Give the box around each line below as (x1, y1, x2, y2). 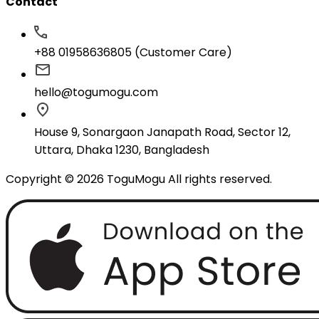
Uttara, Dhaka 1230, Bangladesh (34, 142, 209, 159)
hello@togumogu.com (34, 84, 158, 101)
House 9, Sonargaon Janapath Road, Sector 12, (34, 124, 291, 141)
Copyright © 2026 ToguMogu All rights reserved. (6, 171, 272, 188)
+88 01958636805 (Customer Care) (34, 44, 232, 61)
